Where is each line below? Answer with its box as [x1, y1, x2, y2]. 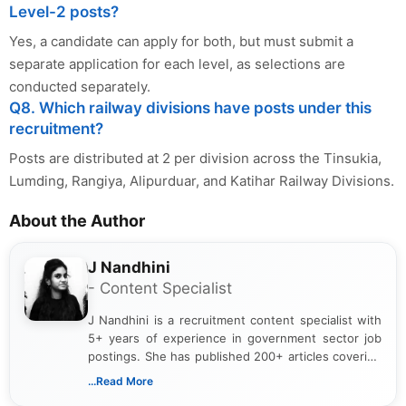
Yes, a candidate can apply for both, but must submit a [9, 32, 353, 50]
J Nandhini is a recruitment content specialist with [88, 312, 382, 327]
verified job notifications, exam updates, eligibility [88, 366, 382, 382]
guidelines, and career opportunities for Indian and [88, 384, 382, 400]
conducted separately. [9, 77, 150, 95]
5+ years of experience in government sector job [88, 330, 382, 345]
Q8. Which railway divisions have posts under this [9, 98, 372, 117]
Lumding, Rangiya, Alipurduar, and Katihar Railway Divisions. [9, 171, 394, 189]
